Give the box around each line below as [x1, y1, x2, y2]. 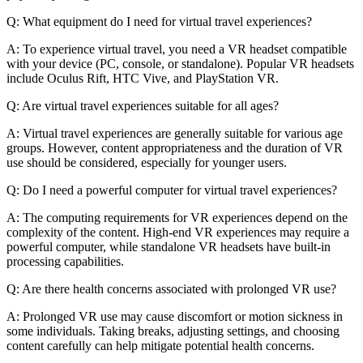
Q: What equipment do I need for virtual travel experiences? [6, 15, 312, 29]
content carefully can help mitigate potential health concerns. [6, 339, 314, 353]
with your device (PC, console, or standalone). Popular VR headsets [6, 57, 354, 71]
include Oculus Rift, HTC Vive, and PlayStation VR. [6, 71, 279, 86]
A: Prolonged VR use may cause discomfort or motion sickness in [6, 310, 343, 324]
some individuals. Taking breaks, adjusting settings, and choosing [6, 324, 340, 339]
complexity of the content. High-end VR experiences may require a [6, 225, 349, 240]
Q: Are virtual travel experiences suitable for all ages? [6, 99, 279, 113]
